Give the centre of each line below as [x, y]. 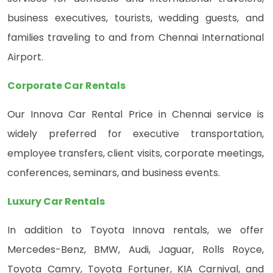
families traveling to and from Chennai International [136, 38]
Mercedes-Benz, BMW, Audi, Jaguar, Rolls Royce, [136, 250]
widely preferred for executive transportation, [136, 134]
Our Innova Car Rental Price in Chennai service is [136, 115]
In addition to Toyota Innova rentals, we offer [136, 230]
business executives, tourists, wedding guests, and [136, 18]
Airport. [25, 57]
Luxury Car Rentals [56, 202]
